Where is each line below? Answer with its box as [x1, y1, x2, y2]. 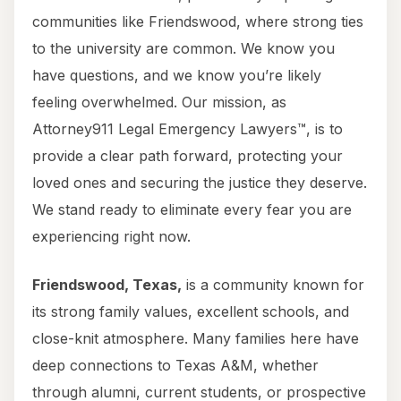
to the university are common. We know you [32, 39, 335, 58]
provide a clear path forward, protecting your [32, 147, 343, 166]
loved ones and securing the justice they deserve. [32, 174, 367, 192]
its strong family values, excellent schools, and [32, 303, 349, 321]
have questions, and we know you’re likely [32, 66, 321, 85]
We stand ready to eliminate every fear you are [32, 200, 352, 219]
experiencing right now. [32, 227, 191, 246]
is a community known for [182, 276, 364, 294]
